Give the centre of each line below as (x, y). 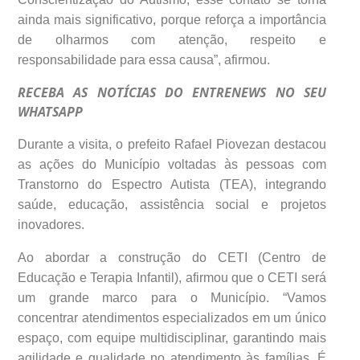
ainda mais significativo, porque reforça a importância (172, 19)
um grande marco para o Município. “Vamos (172, 297)
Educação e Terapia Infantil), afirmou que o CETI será (172, 277)
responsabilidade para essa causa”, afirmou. (144, 59)
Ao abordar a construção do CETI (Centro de (172, 257)
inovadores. (51, 224)
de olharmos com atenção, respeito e (172, 39)
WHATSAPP (50, 111)
